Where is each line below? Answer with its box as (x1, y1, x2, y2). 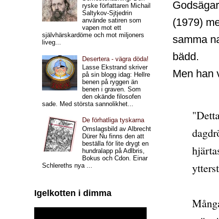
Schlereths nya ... (42, 161, 93, 169)
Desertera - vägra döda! (82, 55, 149, 63)
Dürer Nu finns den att (82, 132, 145, 140)
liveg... (42, 39, 62, 46)
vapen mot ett (82, 24, 122, 32)
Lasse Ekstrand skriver (82, 64, 148, 71)
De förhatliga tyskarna (82, 116, 145, 124)
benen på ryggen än (82, 78, 138, 86)
